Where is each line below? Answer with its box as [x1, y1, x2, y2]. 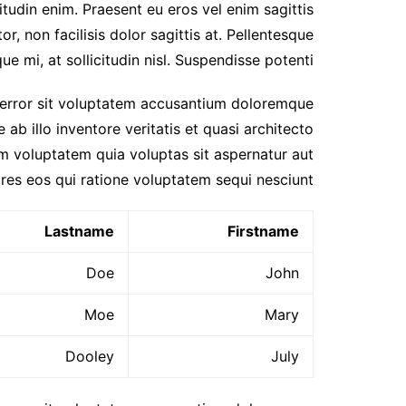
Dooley [65, 346, 114, 365]
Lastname [44, 221, 114, 240]
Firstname [227, 221, 299, 240]
